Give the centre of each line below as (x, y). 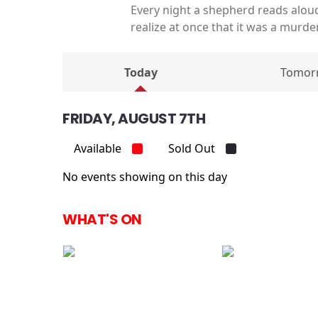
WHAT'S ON (102, 219)
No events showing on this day (145, 176)
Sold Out (192, 148)
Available (98, 148)
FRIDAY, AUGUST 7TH (134, 118)
